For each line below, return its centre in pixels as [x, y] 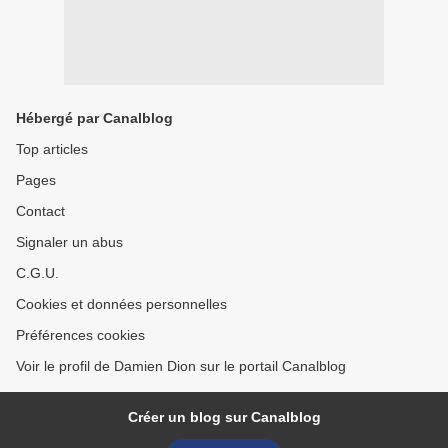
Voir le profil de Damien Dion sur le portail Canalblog [181, 366]
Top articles [52, 149]
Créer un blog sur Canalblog [224, 417]
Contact [40, 211]
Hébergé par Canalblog [94, 118]
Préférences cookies [80, 335]
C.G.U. [37, 273]
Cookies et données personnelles [121, 304]
